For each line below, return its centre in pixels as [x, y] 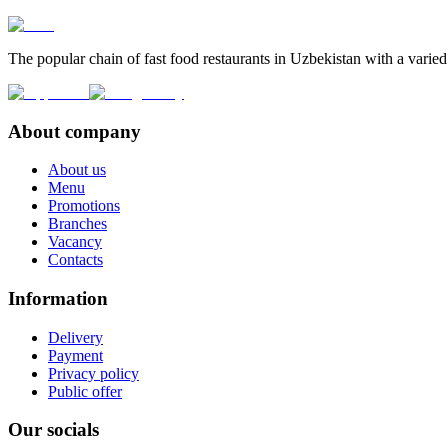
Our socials [53, 430]
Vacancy [75, 242]
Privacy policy [93, 373]
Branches [77, 224]
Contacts [75, 260]
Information [58, 299]
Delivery [75, 337]
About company [74, 131]
